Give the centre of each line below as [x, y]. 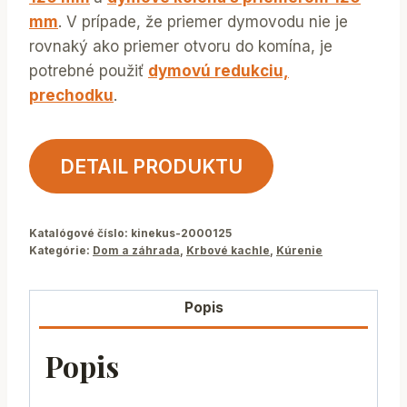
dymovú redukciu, [218, 70]
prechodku [71, 95]
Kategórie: [61, 250]
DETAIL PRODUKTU [151, 166]
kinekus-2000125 [181, 233]
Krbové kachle [228, 250]
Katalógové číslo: [80, 233]
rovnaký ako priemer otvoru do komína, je [181, 46]
